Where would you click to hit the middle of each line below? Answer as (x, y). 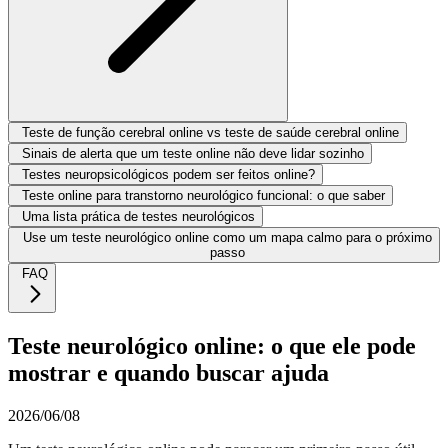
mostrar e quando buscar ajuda (168, 372)
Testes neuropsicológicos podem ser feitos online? (168, 174)
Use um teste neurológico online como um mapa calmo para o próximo (227, 237)
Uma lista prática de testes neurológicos (138, 216)
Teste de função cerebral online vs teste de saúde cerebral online (210, 132)
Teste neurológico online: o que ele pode (212, 345)
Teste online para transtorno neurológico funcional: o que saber (203, 195)
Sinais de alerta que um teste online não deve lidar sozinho (193, 153)
